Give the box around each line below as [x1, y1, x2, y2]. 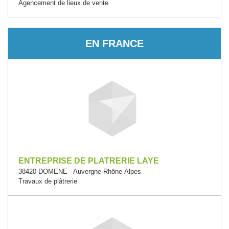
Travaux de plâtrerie [18, 177, 77, 185]
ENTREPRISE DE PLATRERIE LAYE [18, 156, 159, 165]
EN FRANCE [85, 37, 144, 49]
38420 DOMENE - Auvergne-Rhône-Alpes [18, 167, 141, 175]
